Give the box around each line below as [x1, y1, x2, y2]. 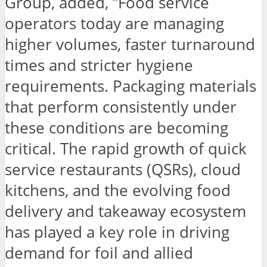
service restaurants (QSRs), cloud [5, 159, 241, 180]
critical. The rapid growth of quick [5, 138, 247, 159]
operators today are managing [5, 13, 224, 34]
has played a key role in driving [5, 221, 229, 243]
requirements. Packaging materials [5, 75, 256, 97]
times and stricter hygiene [5, 54, 193, 76]
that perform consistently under [5, 96, 237, 117]
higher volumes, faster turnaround [5, 33, 255, 55]
